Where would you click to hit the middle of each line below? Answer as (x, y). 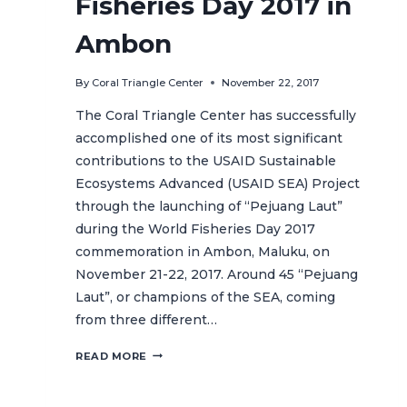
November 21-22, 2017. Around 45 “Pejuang (217, 274)
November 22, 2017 (271, 82)
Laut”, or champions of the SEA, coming (205, 297)
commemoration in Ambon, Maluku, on (203, 251)
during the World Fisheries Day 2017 (195, 228)
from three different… (146, 319)
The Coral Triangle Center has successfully (216, 115)
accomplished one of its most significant (209, 138)
